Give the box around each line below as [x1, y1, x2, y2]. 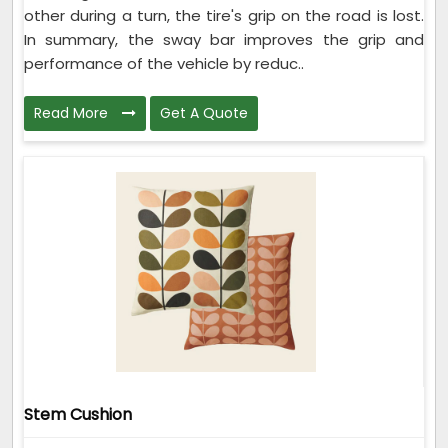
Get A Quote [160, 102, 248, 123]
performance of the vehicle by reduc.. [24, 52, 304, 74]
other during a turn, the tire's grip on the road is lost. [24, 4, 424, 26]
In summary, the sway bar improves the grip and [24, 28, 424, 50]
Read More [34, 102, 112, 123]
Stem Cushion [24, 402, 132, 426]
